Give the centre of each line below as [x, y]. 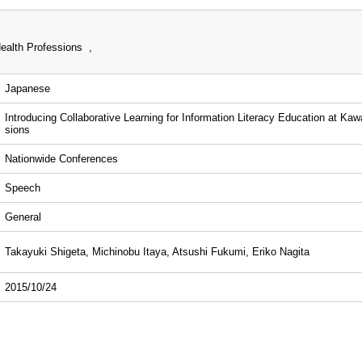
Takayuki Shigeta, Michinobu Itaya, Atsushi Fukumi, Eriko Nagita [157, 252]
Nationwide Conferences [61, 159]
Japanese [27, 88]
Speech [23, 188]
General [23, 217]
